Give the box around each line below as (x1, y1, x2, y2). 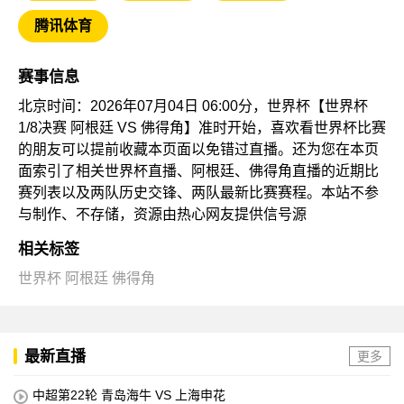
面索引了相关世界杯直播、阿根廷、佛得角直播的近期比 (18, 163, 379, 179)
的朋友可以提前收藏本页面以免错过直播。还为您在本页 (18, 142, 379, 158)
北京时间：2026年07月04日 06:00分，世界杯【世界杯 (18, 98, 368, 115)
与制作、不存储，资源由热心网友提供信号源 (18, 207, 307, 223)
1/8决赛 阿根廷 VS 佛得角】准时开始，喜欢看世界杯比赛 (18, 120, 386, 136)
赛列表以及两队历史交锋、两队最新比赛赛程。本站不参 (18, 185, 379, 201)
